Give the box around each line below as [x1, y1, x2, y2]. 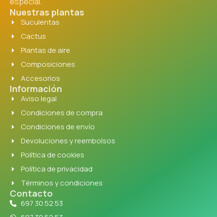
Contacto [10, 187, 53, 200]
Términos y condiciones [20, 178, 103, 188]
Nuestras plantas [10, 6, 84, 18]
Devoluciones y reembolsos [20, 136, 115, 146]
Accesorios [20, 73, 60, 84]
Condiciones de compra [20, 108, 103, 118]
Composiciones [20, 59, 75, 70]
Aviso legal [20, 93, 57, 104]
